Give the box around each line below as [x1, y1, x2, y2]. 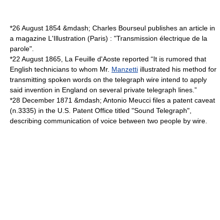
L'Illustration [48, 34, 85, 42]
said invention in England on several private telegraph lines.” [10, 86, 197, 94]
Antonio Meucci [103, 96, 151, 104]
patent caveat [173, 96, 215, 104]
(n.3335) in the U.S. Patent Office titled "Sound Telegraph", [10, 107, 192, 114]
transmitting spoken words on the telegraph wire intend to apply [10, 76, 207, 83]
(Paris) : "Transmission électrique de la [85, 34, 207, 42]
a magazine [10, 34, 48, 42]
